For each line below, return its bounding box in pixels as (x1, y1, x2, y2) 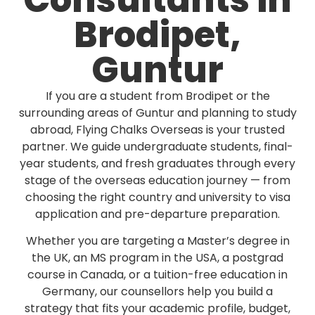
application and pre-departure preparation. (35, 206, 280, 223)
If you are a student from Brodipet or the (45, 88, 270, 105)
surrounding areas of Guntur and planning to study (18, 105, 297, 122)
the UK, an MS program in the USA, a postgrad (32, 250, 283, 266)
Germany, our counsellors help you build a (42, 283, 273, 300)
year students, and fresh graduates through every (20, 155, 295, 172)
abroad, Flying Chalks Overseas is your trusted (30, 122, 285, 139)
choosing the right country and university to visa (25, 189, 290, 206)
